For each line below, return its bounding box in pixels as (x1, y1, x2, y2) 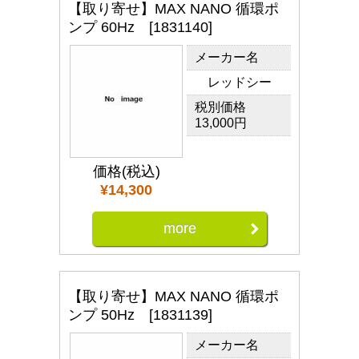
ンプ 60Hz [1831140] (68, 19, 212, 35)
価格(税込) (92, 163, 160, 179)
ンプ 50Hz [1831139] (68, 307, 212, 323)
